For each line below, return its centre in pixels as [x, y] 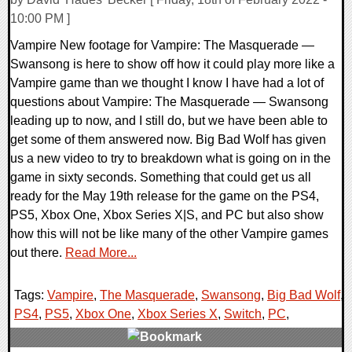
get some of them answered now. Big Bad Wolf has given [168, 139]
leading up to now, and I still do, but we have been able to [169, 120]
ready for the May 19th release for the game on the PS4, [165, 196]
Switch [243, 313]
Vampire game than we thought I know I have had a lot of [167, 82]
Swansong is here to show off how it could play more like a [172, 64]
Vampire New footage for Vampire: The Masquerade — [162, 45]
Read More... [101, 252]
